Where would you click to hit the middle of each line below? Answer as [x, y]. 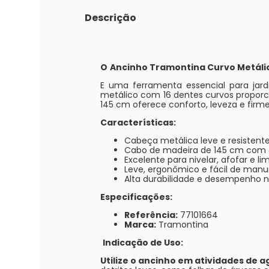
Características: [138, 122]
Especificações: [137, 197]
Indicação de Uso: [144, 242]
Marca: [141, 224]
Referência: [151, 215]
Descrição [111, 17]
